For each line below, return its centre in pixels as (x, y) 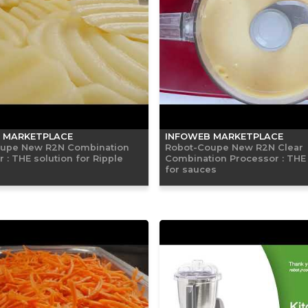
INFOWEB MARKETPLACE (224, 136)
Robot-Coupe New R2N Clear (234, 147)
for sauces (191, 169)
